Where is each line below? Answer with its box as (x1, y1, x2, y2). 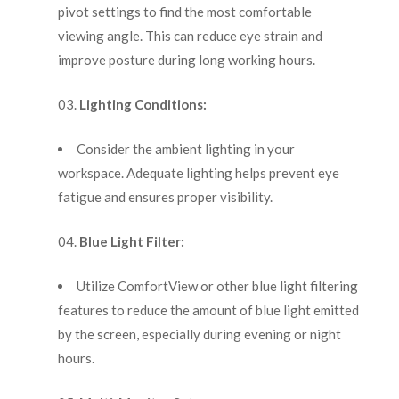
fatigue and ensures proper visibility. (57, 189, 273, 206)
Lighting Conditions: (78, 96, 207, 113)
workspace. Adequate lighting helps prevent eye (57, 165, 339, 182)
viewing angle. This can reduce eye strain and (57, 28, 322, 45)
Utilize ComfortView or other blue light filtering (76, 278, 358, 295)
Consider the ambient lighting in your (76, 141, 295, 158)
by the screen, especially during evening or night (57, 326, 341, 343)
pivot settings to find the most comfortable (57, 4, 312, 20)
